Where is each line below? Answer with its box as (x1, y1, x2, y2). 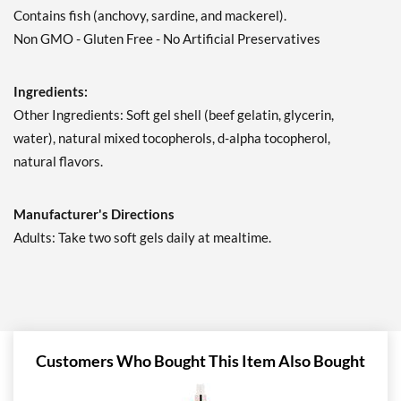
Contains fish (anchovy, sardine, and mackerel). (13, 7, 286, 24)
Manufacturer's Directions (13, 206, 175, 223)
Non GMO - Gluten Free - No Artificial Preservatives (13, 30, 320, 47)
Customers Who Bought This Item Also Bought (36, 351, 365, 371)
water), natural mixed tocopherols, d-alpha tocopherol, (13, 130, 330, 147)
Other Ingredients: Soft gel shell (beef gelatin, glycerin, (13, 107, 334, 124)
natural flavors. (13, 153, 103, 170)
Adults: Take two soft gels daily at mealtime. (13, 229, 271, 246)
